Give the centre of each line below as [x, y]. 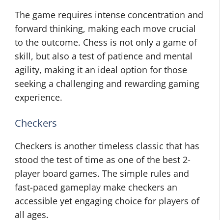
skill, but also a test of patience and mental [104, 56]
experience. [39, 97]
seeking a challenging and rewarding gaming [107, 83]
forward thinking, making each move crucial [105, 28]
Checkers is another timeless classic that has [107, 146]
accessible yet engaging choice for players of [107, 201]
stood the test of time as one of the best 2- [103, 160]
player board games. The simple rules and [102, 173]
